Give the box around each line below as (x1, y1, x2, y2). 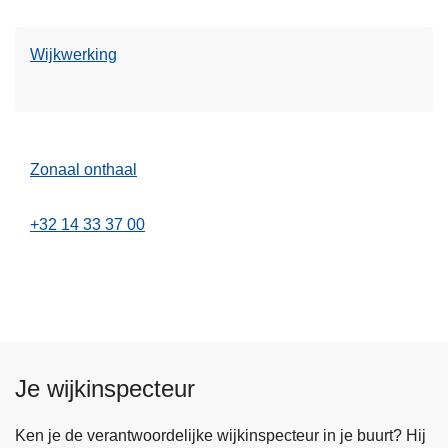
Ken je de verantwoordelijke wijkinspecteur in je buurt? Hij (15, 427, 426, 445)
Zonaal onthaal (30, 161, 137, 179)
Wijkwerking (30, 46, 117, 64)
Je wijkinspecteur (15, 375, 195, 403)
